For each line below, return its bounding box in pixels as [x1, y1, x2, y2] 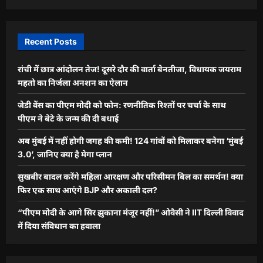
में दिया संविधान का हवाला [18, 221, 100, 231]
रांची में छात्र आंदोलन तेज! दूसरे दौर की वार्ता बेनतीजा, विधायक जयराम [18, 64, 241, 75]
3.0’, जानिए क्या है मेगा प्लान [18, 149, 112, 160]
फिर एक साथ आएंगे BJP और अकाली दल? [18, 185, 157, 195]
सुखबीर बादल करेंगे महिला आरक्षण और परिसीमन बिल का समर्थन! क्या [18, 171, 243, 182]
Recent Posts [25, 36, 77, 47]
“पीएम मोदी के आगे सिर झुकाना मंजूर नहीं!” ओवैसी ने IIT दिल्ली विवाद [18, 207, 244, 218]
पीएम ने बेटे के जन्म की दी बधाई [18, 113, 119, 124]
